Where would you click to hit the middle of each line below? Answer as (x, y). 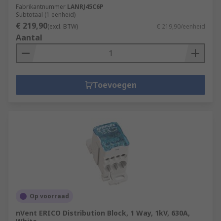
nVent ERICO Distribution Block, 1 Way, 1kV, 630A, (103, 213)
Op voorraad (49, 196)
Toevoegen (114, 85)
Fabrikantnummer (41, 7)
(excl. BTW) (63, 26)
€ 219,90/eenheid (181, 26)
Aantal (29, 37)
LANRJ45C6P (85, 7)
